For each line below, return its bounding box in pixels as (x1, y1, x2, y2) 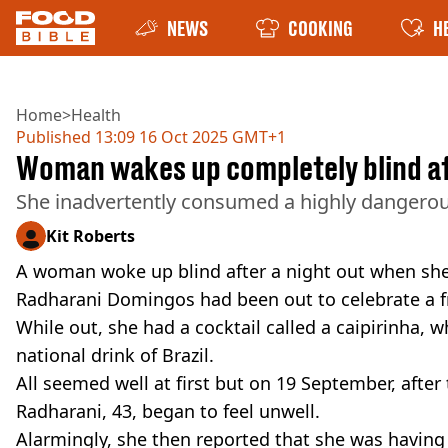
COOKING (288, 16, 353, 40)
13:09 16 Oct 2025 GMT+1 (91, 126, 286, 148)
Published (16, 126, 91, 148)
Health (71, 104, 121, 126)
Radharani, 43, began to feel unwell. (16, 399, 320, 423)
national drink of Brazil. (16, 343, 214, 367)
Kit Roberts (46, 225, 135, 247)
